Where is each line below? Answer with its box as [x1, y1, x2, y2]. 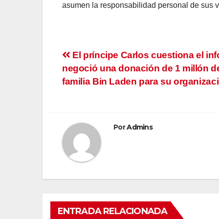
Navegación [62, 49, 150, 68]
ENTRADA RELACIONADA [58, 206, 167, 217]
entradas [62, 89, 127, 109]
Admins [127, 123, 153, 132]
